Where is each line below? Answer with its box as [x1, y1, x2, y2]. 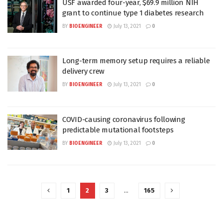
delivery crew [62, 67, 105, 76]
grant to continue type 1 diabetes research [62, 8, 204, 17]
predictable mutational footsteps [62, 125, 174, 134]
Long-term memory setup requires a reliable [62, 56, 210, 65]
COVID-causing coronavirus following [62, 114, 185, 124]
